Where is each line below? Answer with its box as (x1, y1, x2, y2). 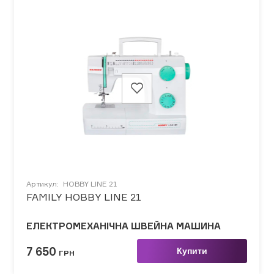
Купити (176, 246, 207, 256)
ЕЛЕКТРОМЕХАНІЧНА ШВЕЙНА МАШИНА (26, 220, 221, 232)
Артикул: (26, 179, 61, 189)
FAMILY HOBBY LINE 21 (26, 191, 141, 204)
